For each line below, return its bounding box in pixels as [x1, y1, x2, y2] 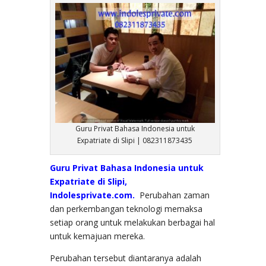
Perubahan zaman [140, 189, 210, 201]
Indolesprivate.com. [50, 189, 135, 201]
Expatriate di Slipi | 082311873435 [77, 135, 193, 145]
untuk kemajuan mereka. [50, 230, 145, 242]
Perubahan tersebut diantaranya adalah [50, 252, 201, 264]
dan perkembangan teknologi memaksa [50, 202, 202, 214]
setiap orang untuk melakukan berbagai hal [50, 216, 215, 228]
